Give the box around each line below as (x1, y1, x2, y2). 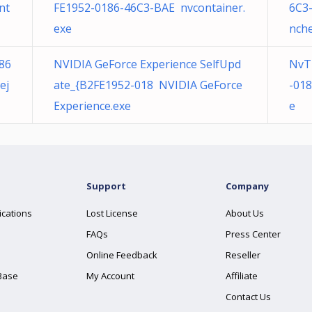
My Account (86, 270, 134, 282)
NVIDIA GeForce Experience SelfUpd (54, 56, 241, 72)
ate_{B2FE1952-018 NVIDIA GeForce (54, 77, 242, 93)
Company (226, 180, 269, 192)
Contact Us (226, 290, 271, 303)
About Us (226, 207, 264, 219)
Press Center (226, 228, 281, 240)
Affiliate (226, 270, 258, 282)
